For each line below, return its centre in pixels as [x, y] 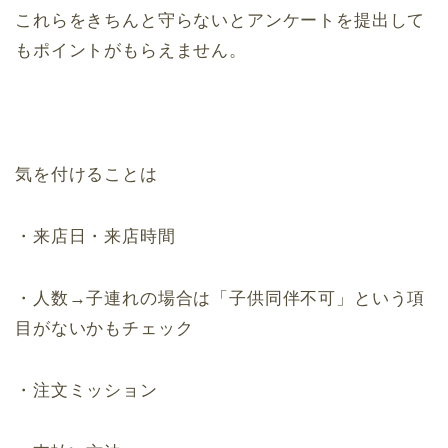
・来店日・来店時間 [95, 237]
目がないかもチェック [104, 329]
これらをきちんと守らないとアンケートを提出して [220, 21]
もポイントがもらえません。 [131, 51]
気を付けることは [86, 175]
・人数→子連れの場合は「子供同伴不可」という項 [220, 299]
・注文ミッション [86, 391]
